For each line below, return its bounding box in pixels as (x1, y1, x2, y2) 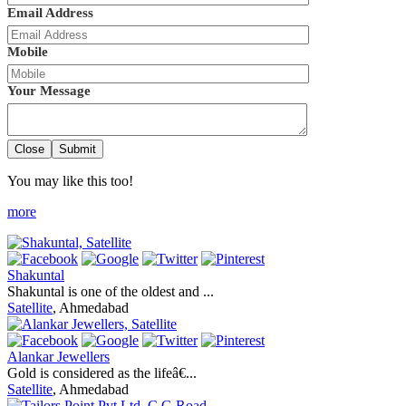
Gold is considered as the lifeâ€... (7, 364, 197, 381)
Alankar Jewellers (7, 348, 110, 364)
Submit (59, 141, 96, 156)
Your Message (7, 82, 91, 98)
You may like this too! (7, 172, 133, 188)
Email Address (7, 5, 93, 20)
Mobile (7, 43, 48, 59)
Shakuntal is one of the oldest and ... (7, 283, 214, 299)
